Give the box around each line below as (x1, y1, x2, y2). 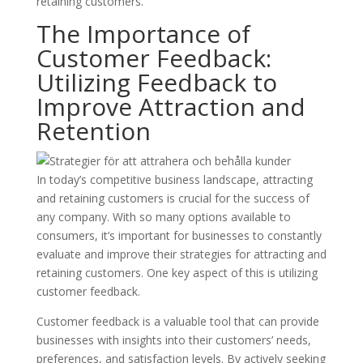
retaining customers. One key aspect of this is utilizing (36, 265, 318, 280)
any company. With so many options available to (36, 209, 291, 224)
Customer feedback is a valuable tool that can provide (36, 314, 319, 329)
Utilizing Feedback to (36, 66, 277, 99)
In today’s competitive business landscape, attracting (36, 172, 313, 187)
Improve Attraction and (36, 90, 305, 123)
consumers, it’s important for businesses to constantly (36, 228, 322, 243)
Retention (36, 114, 151, 147)
